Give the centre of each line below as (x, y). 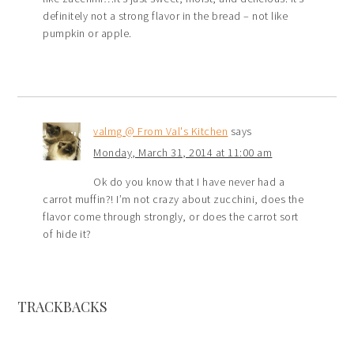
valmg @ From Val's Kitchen (161, 132)
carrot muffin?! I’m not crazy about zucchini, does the (173, 200)
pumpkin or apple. (87, 34)
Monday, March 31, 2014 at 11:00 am (183, 153)
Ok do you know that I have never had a (189, 182)
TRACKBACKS (63, 307)
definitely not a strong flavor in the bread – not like (166, 16)
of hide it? (67, 234)
